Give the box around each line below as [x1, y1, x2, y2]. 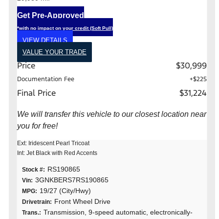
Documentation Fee [17, 75, 74, 83]
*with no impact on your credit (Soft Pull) [17, 25, 113, 31]
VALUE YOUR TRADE [22, 48, 87, 56]
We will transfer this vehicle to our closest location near [17, 109, 206, 118]
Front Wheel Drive [54, 197, 110, 205]
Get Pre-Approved [17, 11, 84, 20]
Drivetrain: [22, 198, 52, 205]
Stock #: [22, 166, 45, 173]
